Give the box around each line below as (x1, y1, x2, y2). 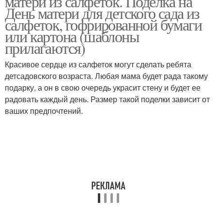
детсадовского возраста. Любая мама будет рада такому (5, 70, 208, 81)
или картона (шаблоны (5, 26, 139, 46)
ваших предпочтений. (5, 105, 83, 116)
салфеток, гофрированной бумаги (5, 14, 201, 35)
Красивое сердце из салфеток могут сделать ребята (5, 59, 191, 70)
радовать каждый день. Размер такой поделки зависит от (5, 93, 210, 105)
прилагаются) (5, 37, 85, 58)
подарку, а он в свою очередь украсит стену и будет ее (5, 82, 201, 93)
